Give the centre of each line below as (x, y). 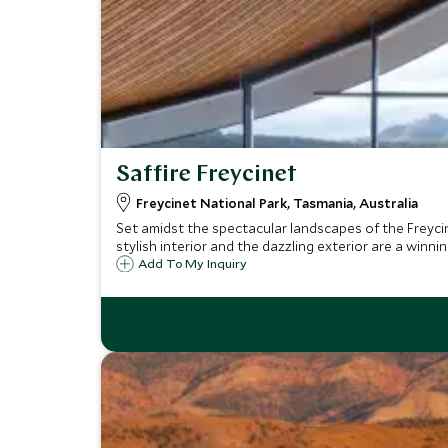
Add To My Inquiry (192, 263)
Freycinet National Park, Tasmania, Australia (276, 203)
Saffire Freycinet (206, 175)
